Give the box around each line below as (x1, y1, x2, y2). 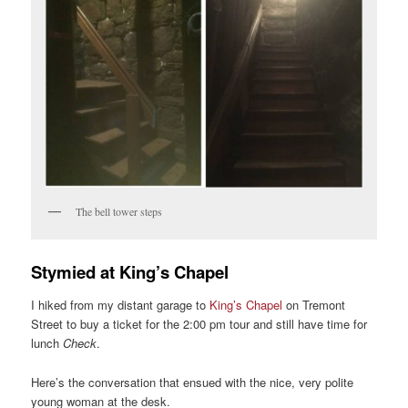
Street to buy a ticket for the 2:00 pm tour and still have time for (31, 315, 368, 333)
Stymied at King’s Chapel (31, 259, 229, 284)
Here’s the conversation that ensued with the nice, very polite (31, 372, 354, 391)
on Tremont (286, 296, 346, 314)
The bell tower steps (76, 203, 163, 219)
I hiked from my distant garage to (31, 296, 210, 314)
